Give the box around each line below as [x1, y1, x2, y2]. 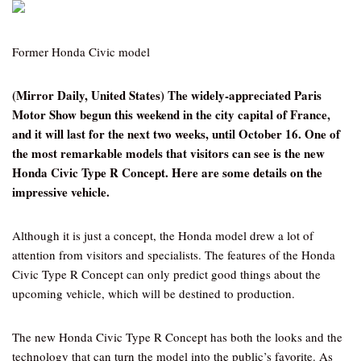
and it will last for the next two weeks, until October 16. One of [12, 125, 340, 143]
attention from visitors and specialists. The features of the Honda [12, 247, 335, 263]
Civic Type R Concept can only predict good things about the [12, 266, 321, 282]
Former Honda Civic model [12, 44, 150, 60]
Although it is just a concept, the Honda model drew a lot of [12, 227, 313, 243]
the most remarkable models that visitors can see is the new [12, 144, 325, 162]
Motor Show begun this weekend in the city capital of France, [12, 106, 330, 123]
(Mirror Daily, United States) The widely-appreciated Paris [12, 86, 322, 104]
